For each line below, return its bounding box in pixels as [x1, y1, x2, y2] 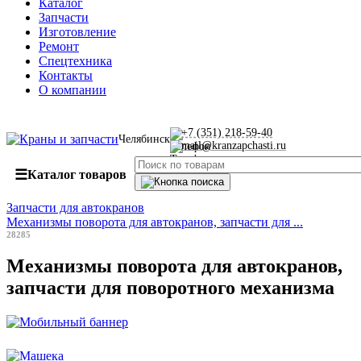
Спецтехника [39, 54, 112, 68]
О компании [39, 83, 106, 97]
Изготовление [39, 25, 116, 39]
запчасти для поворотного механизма [6, 276, 334, 298]
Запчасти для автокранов [6, 201, 144, 214]
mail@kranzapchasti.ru [181, 139, 286, 151]
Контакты [39, 68, 93, 82]
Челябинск [118, 133, 170, 145]
